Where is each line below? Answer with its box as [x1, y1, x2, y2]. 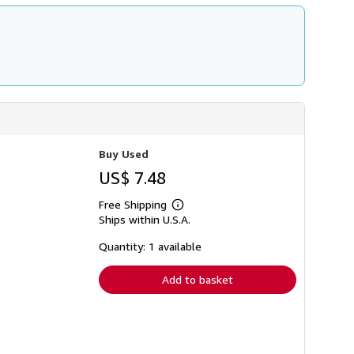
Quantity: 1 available [99, 239, 201, 253]
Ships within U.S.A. [99, 212, 190, 226]
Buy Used [99, 146, 149, 160]
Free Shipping [99, 197, 167, 211]
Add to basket [162, 272, 233, 286]
